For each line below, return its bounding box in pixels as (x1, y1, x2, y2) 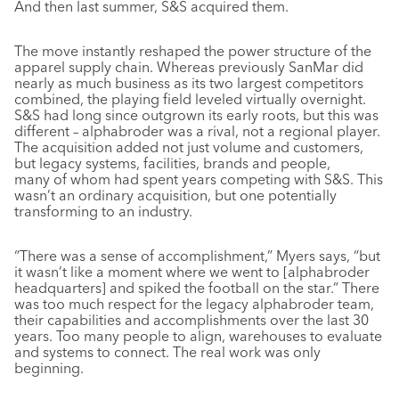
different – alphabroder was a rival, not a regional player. (14, 122, 380, 140)
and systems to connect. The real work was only (14, 343, 321, 361)
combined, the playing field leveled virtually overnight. (14, 90, 366, 108)
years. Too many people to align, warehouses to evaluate (14, 327, 382, 345)
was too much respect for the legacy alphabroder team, (14, 295, 374, 313)
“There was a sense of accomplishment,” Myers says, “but (14, 247, 380, 265)
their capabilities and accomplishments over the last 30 (14, 311, 369, 329)
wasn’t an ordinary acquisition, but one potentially (14, 186, 337, 204)
